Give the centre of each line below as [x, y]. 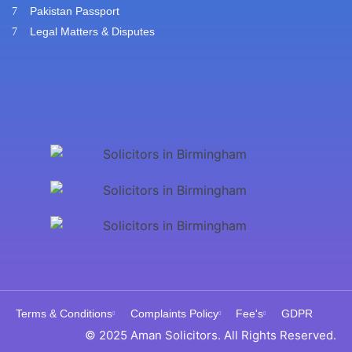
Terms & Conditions [64, 314]
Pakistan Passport [74, 11]
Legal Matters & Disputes [92, 31]
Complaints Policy [174, 314]
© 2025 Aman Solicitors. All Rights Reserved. [211, 335]
